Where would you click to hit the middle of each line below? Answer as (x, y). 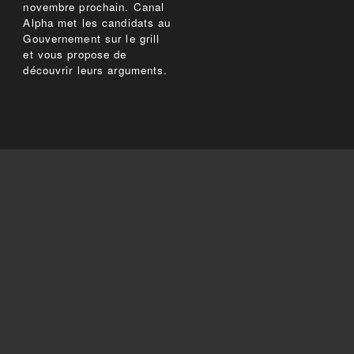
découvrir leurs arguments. (96, 70)
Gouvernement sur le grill (92, 39)
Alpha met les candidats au (97, 23)
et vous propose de (75, 55)
